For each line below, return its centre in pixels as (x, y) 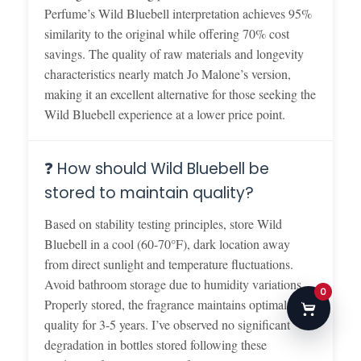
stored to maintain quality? (149, 193)
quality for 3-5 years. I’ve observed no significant (167, 324)
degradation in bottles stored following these (156, 344)
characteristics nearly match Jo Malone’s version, (168, 73)
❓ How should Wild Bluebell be (157, 168)
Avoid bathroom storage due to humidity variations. (174, 284)
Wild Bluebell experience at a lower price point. (165, 114)
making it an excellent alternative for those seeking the (180, 93)
